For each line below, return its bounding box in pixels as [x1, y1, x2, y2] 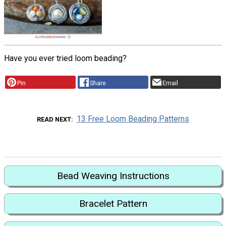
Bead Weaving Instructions [56, 169, 169, 182]
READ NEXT [37, 115, 72, 123]
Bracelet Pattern [79, 198, 147, 210]
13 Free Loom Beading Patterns [76, 114, 189, 124]
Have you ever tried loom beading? [4, 53, 127, 64]
